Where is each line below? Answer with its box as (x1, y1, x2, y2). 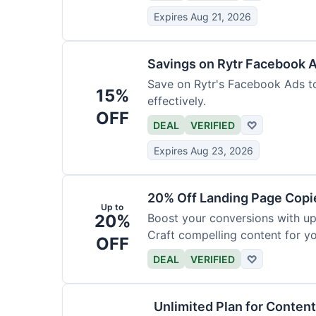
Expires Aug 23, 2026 (154, 144, 253, 157)
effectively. (147, 94, 206, 108)
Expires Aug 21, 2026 (154, 10, 251, 23)
